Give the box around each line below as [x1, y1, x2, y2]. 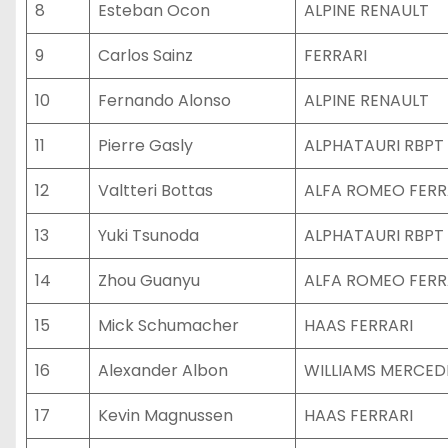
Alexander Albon [98, 359, 228, 382]
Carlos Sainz [98, 44, 193, 67]
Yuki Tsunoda [98, 224, 199, 247]
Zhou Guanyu [98, 269, 200, 292]
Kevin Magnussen [98, 404, 233, 427]
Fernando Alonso [98, 89, 231, 112]
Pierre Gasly [98, 134, 193, 157]
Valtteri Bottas [98, 179, 213, 202]
